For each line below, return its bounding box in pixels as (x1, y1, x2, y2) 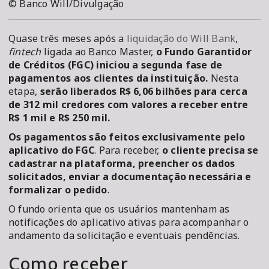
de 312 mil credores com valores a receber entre (8, 98, 249, 112)
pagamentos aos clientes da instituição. (8, 71, 208, 85)
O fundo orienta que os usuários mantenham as (8, 202, 230, 216)
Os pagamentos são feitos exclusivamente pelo (8, 130, 246, 144)
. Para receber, (94, 144, 162, 157)
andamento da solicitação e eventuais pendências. (8, 229, 240, 243)
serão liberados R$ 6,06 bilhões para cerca (40, 85, 247, 98)
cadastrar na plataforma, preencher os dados (8, 157, 235, 171)
